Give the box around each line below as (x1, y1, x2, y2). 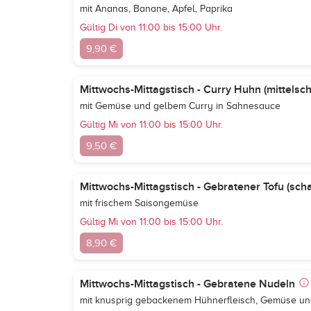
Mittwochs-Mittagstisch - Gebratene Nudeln (80, 277, 295, 291)
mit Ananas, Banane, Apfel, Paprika (80, 3, 233, 14)
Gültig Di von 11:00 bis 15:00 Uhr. (80, 22, 222, 33)
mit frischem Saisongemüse (80, 198, 199, 208)
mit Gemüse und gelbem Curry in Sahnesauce (80, 101, 280, 111)
